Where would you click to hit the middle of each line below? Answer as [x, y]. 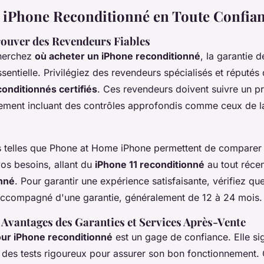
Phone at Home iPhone [100, 148]
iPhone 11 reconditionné [150, 165]
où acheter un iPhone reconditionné [118, 56]
